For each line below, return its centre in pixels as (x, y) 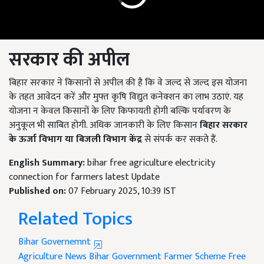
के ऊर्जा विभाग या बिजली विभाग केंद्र (75, 139)
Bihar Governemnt (56, 242)
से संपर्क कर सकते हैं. (180, 139)
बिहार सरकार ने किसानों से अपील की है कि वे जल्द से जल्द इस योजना (128, 82)
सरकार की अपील (69, 60)
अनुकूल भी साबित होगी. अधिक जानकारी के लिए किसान (104, 125)
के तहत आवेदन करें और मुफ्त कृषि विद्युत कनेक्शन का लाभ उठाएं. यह (126, 97)
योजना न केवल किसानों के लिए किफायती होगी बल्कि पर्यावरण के (120, 111)
